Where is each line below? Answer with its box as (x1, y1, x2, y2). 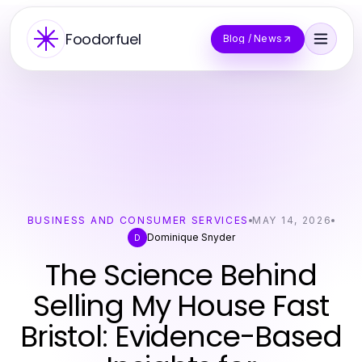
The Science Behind (45, 255, 317, 296)
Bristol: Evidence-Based (20, 316, 342, 357)
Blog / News (222, 32, 282, 44)
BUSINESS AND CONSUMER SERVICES (27, 214, 250, 226)
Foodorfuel (65, 28, 141, 49)
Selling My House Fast (33, 285, 329, 326)
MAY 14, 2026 (252, 214, 332, 226)
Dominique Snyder (146, 231, 235, 243)
